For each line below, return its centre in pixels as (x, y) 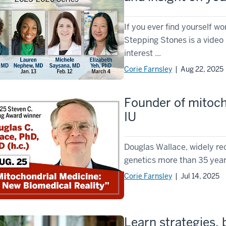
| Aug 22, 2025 (198, 69)
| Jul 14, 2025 (196, 176)
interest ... (143, 53)
